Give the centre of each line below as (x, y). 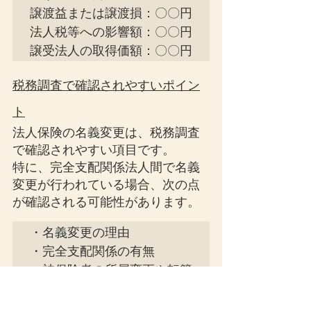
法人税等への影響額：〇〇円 (111, 32)
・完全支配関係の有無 (92, 251)
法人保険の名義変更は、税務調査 (106, 133)
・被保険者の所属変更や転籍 (111, 270)
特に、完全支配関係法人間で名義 (106, 167)
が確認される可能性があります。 (106, 202)
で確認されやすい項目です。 (94, 150)
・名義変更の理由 (80, 232)
